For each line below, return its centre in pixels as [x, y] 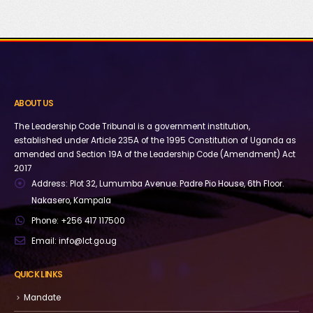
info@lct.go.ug [88, 241]
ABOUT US [34, 104]
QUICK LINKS [38, 274]
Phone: [45, 221]
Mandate [42, 297]
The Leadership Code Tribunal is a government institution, [132, 127]
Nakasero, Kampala [71, 201]
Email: [44, 241]
